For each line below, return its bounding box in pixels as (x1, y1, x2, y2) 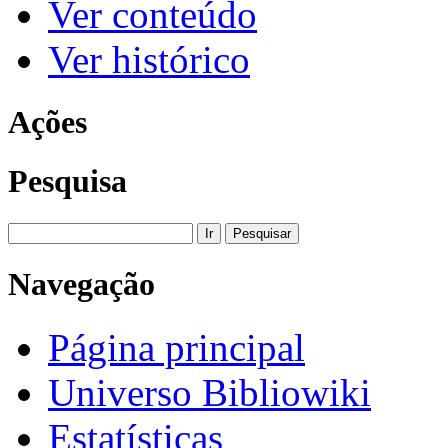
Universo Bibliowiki (48, 370, 371, 414)
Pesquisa (8, 163, 127, 200)
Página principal (48, 325, 305, 369)
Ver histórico (48, 38, 250, 82)
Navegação (8, 265, 155, 302)
